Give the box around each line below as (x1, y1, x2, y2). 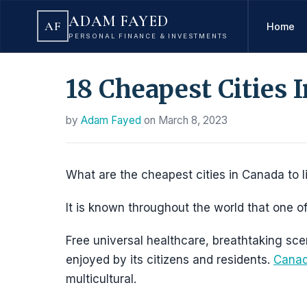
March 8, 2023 (158, 114, 228, 127)
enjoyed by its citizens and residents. (66, 253, 273, 267)
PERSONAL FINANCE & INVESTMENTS (69, 32, 229, 40)
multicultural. (66, 272, 136, 286)
